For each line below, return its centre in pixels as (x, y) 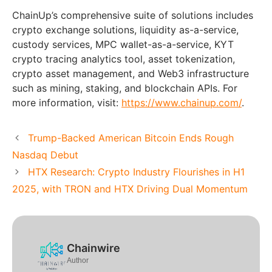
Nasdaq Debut (45, 155)
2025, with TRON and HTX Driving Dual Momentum (130, 189)
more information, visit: (67, 103)
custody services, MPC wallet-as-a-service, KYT (123, 45)
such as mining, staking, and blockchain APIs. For (125, 88)
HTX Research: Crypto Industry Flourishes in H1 (136, 172)
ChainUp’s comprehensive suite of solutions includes (133, 15)
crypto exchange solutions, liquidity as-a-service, (125, 30)
